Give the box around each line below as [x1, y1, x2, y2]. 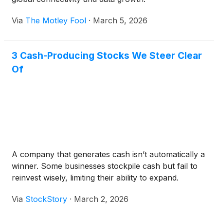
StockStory [25, 194, 67, 204]
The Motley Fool [25, 16, 86, 25]
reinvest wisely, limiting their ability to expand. [12, 173, 179, 182]
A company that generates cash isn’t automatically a [12, 149, 205, 159]
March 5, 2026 [93, 16, 147, 25]
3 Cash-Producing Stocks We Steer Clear [12, 50, 202, 61]
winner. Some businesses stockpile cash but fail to [12, 161, 198, 171]
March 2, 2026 [74, 194, 128, 204]
